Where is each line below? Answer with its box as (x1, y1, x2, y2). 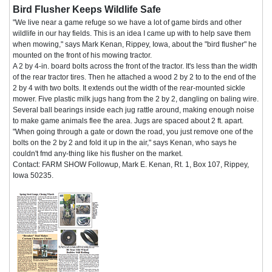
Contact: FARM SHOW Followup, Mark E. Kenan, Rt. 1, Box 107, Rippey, (13, 160, 249, 169)
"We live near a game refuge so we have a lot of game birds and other (13, 18, 242, 27)
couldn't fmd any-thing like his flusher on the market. (13, 149, 183, 158)
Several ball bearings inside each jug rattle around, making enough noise (13, 105, 254, 114)
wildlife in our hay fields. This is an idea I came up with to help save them (13, 29, 251, 38)
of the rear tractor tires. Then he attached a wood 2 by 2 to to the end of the (13, 72, 256, 81)
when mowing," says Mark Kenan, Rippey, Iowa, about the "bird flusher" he (13, 39, 257, 49)
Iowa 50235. (13, 171, 53, 180)
